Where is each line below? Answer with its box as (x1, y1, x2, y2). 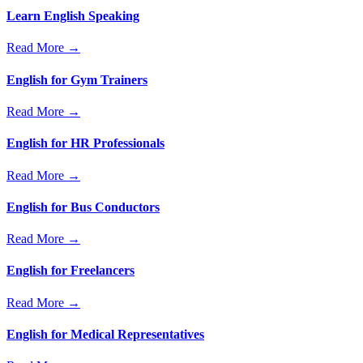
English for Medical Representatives (6, 327, 204, 341)
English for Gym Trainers (6, 72, 147, 87)
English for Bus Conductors (6, 199, 160, 214)
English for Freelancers (6, 263, 135, 278)
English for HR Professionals (6, 136, 164, 151)
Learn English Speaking (6, 9, 139, 23)
